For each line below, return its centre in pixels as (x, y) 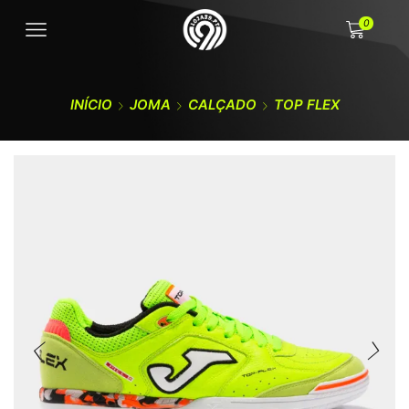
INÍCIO (91, 105)
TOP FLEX (306, 105)
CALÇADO (222, 105)
